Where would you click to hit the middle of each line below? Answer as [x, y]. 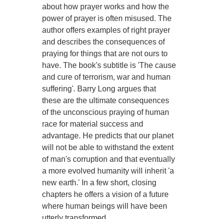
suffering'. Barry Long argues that [99, 89]
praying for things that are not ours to [105, 54]
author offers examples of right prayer [106, 30]
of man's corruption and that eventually [109, 159]
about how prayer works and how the [106, 7]
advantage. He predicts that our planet [108, 136]
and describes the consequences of [104, 42]
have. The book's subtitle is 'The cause [109, 66]
